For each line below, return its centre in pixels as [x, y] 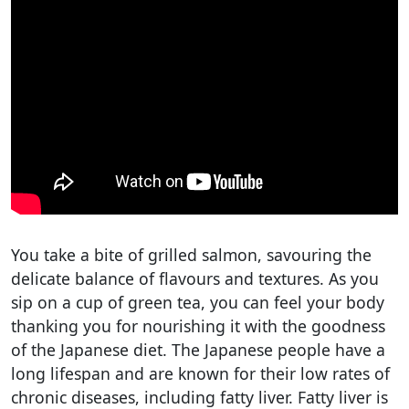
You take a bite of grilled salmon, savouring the [191, 254]
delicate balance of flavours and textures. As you [195, 278]
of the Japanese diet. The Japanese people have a [198, 349]
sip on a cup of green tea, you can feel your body [198, 302]
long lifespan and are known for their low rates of [200, 373]
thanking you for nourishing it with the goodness [198, 325]
